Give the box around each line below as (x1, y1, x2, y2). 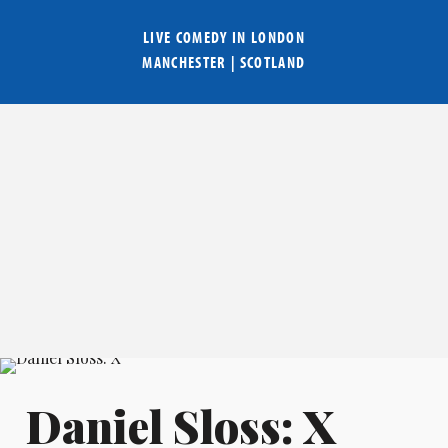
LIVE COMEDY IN (142, 27, 251, 48)
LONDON (251, 27, 305, 48)
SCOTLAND (239, 52, 306, 73)
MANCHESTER (142, 52, 227, 73)
